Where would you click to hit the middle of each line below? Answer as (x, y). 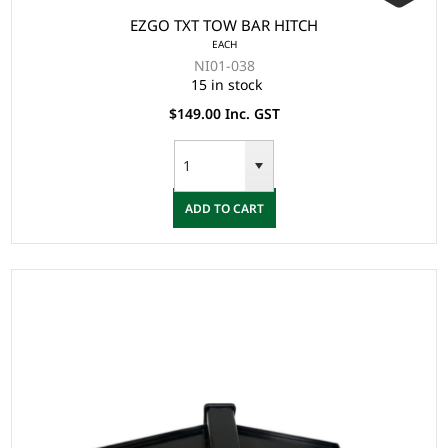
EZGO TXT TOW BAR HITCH (224, 25)
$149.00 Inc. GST (224, 114)
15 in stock (226, 85)
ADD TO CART (224, 208)
